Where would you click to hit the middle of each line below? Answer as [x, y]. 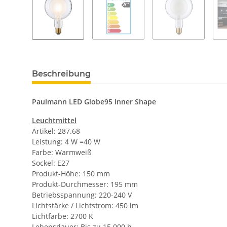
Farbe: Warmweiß [62, 153]
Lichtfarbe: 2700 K [63, 216]
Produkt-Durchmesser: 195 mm [85, 184]
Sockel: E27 [51, 163]
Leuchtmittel [54, 121]
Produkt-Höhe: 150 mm [71, 174]
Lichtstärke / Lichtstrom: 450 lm [85, 206]
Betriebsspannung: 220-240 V [82, 195]
